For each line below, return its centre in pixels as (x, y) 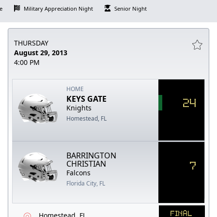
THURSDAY (31, 43)
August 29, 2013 (41, 52)
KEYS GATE (87, 99)
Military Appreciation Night (58, 8)
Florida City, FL (86, 183)
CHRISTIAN (86, 163)
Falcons (79, 172)
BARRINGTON (92, 155)
